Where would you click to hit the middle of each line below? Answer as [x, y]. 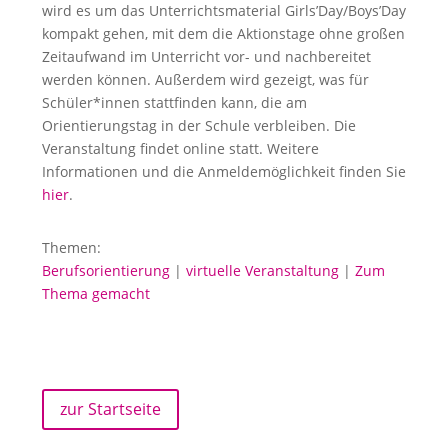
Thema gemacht [96, 293]
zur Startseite [110, 408]
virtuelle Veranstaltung [262, 270]
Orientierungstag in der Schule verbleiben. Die [199, 125]
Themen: [71, 247]
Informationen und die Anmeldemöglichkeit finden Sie [224, 171]
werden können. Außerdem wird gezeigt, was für [205, 79]
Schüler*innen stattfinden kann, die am [174, 102]
